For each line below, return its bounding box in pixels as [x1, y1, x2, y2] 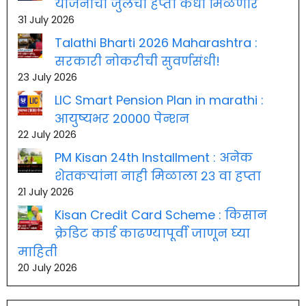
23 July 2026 [18, 70, 77, 84]
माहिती [18, 242, 57, 260]
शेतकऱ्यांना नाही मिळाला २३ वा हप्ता [55, 167, 261, 184]
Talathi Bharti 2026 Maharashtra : [55, 33, 258, 51]
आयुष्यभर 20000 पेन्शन [55, 109, 189, 127]
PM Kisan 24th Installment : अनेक [55, 148, 253, 166]
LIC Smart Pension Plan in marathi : [55, 91, 264, 109]
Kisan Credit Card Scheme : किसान [55, 206, 267, 223]
